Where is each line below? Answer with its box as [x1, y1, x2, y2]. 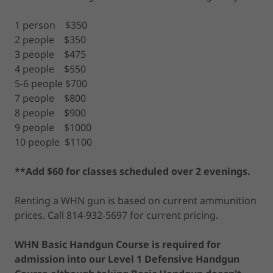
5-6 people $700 [15, 76, 87, 90]
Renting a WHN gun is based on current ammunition [15, 193, 257, 207]
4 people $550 [15, 62, 86, 76]
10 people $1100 [15, 135, 92, 149]
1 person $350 [15, 18, 87, 32]
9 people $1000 [15, 120, 91, 134]
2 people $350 [15, 32, 86, 46]
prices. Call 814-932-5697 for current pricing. [15, 208, 218, 222]
